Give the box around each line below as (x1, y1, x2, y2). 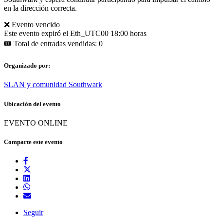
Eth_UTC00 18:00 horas (70, 29, 146, 38)
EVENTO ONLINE (4, 118, 68, 127)
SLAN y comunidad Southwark (4, 80, 102, 89)
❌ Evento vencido (4, 20, 60, 29)
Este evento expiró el (4, 29, 70, 38)
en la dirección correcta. (4, 4, 79, 13)
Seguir (23, 208, 43, 217)
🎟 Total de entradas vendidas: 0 (4, 39, 103, 48)
